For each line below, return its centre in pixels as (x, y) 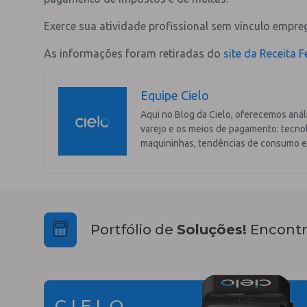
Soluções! (212, 230)
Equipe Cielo (175, 95)
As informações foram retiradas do (134, 53)
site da (242, 53)
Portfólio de (134, 230)
